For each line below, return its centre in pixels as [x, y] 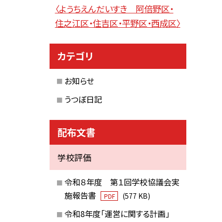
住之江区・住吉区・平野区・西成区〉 [117, 23]
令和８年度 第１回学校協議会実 [122, 182]
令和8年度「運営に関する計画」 [117, 214]
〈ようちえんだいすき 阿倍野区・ [114, 8]
